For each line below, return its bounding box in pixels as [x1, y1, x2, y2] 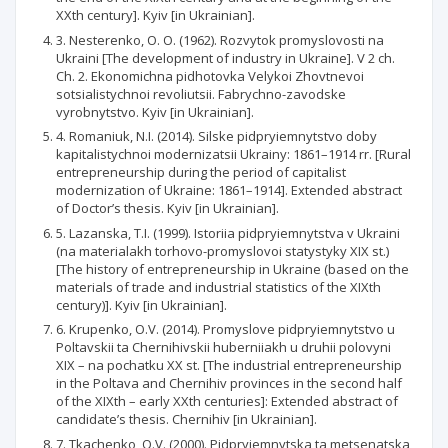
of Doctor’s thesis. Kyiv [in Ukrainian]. [56, 199, 279, 217]
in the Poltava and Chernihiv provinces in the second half [56, 374, 402, 392]
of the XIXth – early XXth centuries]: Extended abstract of [56, 392, 398, 410]
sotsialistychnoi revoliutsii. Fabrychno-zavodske [56, 84, 346, 103]
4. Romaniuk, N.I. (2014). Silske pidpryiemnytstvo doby [56, 127, 377, 145]
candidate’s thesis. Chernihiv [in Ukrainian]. [56, 410, 317, 428]
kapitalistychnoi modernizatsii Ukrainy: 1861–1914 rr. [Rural [56, 145, 411, 163]
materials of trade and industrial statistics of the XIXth [56, 277, 381, 296]
